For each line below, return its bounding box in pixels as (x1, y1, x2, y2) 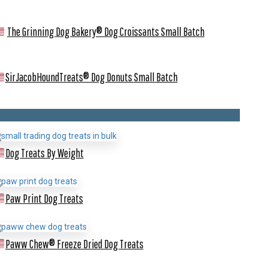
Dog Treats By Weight (5, 146, 84, 160)
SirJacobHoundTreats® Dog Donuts (5, 70, 134, 84)
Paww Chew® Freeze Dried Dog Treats (5, 236, 144, 251)
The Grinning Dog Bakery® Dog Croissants (7, 25, 161, 39)
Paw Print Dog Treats (5, 191, 83, 205)
